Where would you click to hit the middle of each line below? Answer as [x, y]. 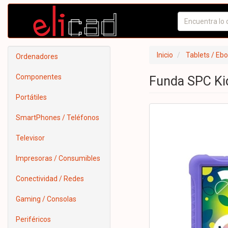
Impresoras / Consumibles [58, 158]
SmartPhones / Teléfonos [58, 118]
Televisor [30, 138]
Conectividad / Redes [50, 179]
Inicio [165, 55]
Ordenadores [37, 56]
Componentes [39, 77]
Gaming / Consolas [46, 199]
